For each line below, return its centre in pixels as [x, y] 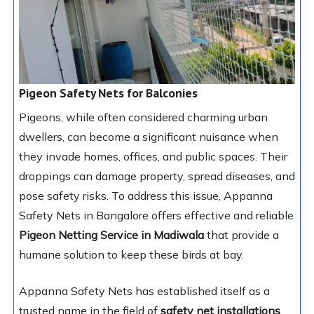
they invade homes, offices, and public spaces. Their [153, 157]
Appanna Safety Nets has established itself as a [144, 291]
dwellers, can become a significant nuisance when [148, 137]
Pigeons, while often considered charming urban [143, 117]
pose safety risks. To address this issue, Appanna [145, 196]
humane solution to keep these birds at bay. [131, 255]
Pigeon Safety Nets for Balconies [108, 93]
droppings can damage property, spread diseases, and [157, 176]
